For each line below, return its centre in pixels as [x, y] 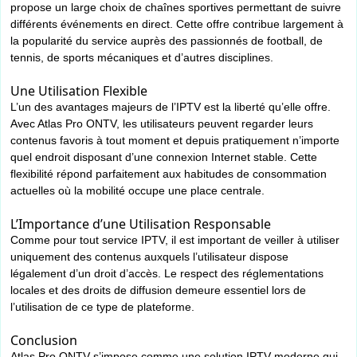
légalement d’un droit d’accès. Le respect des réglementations [167, 274]
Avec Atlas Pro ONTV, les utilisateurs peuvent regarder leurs [162, 124]
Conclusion [44, 341]
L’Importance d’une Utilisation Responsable [141, 224]
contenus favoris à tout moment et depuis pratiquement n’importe [175, 141]
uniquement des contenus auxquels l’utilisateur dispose [149, 257]
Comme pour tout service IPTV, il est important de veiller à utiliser [175, 240]
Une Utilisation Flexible [79, 91]
